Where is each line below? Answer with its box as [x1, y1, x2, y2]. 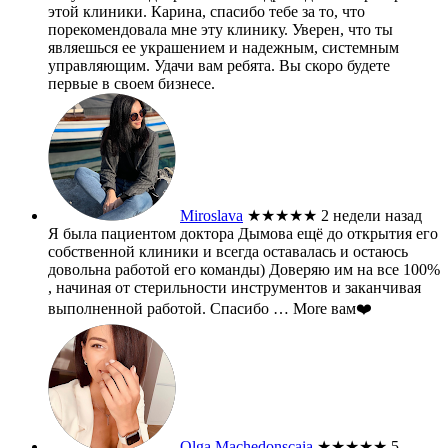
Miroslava [180, 206, 243, 224]
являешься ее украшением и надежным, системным [48, 38, 399, 56]
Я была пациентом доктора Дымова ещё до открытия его [48, 224, 438, 242]
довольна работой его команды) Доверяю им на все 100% [48, 260, 440, 278]
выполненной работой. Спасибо [48, 299, 269, 317]
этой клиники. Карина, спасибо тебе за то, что [48, 2, 365, 20]
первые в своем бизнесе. [48, 74, 215, 92]
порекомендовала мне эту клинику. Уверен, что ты [48, 20, 393, 38]
